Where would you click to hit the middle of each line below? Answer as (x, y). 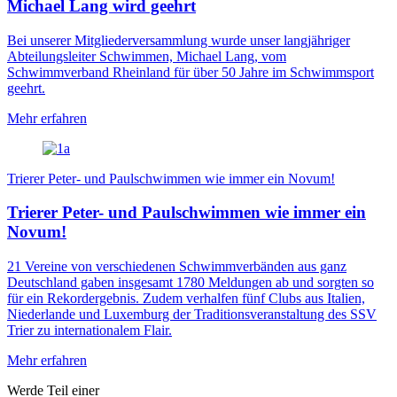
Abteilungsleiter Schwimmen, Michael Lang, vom (147, 56)
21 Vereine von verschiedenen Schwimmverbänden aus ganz (177, 267)
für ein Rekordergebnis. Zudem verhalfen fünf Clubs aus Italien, (186, 299)
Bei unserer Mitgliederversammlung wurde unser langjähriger (179, 40)
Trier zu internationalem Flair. (90, 331)
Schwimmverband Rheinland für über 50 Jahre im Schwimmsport (191, 72)
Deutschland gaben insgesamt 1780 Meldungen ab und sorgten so (191, 283)
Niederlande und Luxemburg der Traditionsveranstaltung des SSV (192, 315)
